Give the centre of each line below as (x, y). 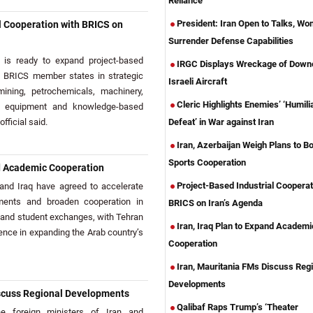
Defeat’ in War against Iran (221, 122)
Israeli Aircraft (198, 81)
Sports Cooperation (207, 162)
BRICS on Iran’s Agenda (216, 203)
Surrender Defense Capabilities (231, 41)
